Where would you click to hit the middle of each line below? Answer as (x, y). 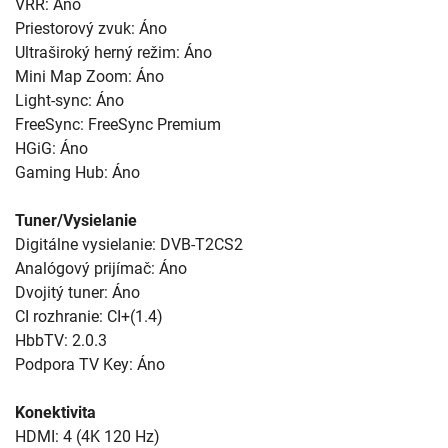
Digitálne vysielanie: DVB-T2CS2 (129, 244)
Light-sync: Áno (69, 100)
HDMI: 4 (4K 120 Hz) (87, 436)
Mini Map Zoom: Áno (89, 76)
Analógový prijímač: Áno (101, 268)
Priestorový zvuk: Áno (91, 28)
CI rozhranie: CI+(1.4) (89, 316)
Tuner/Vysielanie (76, 220)
